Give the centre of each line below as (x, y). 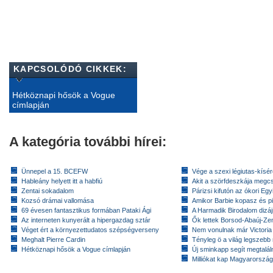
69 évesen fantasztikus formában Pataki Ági (86, 210)
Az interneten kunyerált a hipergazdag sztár (86, 220)
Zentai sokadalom (48, 190)
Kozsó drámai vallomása (58, 200)
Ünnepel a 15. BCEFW (55, 171)
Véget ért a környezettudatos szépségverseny (90, 229)
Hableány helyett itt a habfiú (62, 181)
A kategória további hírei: (88, 141)
